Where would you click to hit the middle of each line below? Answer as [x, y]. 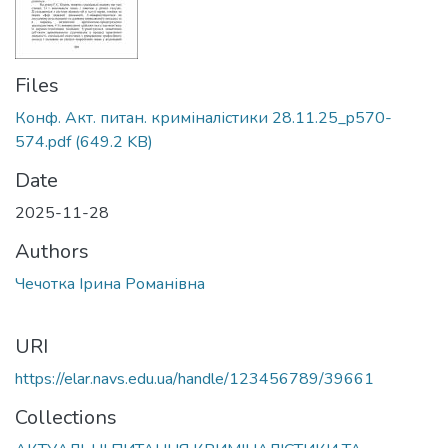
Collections [66, 417]
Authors [52, 251]
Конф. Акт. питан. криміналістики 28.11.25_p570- [203, 118]
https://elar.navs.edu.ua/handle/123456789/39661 [194, 379]
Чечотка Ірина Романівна [110, 284]
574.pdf [43, 142]
